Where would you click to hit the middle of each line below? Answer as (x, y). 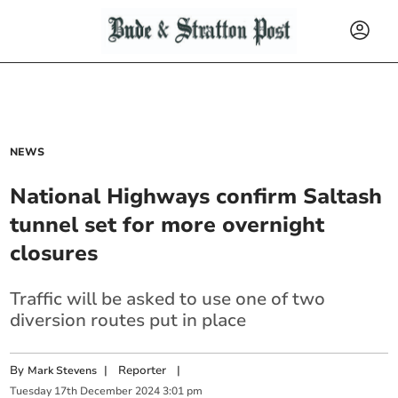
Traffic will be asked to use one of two (168, 299)
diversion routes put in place (128, 320)
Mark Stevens (63, 370)
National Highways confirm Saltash (196, 196)
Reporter (143, 370)
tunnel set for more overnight (167, 225)
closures (54, 253)
